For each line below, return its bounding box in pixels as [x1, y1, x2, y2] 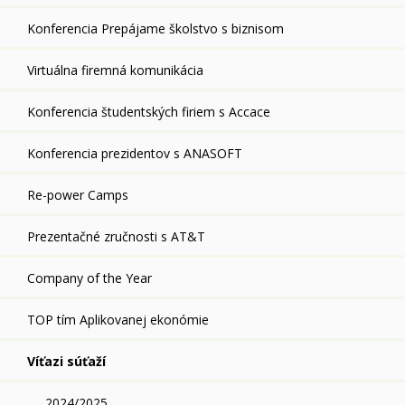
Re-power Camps [27, 186, 128, 203]
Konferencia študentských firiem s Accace [27, 103, 270, 120]
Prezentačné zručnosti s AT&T [27, 228, 205, 245]
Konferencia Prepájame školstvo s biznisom [27, 20, 284, 37]
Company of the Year [27, 269, 152, 287]
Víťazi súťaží [27, 353, 106, 370]
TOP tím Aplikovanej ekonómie [27, 311, 209, 328]
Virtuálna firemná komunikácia [27, 61, 203, 79]
